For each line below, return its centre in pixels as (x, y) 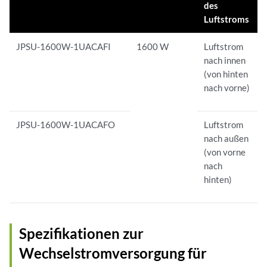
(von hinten (226, 74)
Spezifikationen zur (81, 234)
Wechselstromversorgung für (113, 253)
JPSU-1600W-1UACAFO (66, 125)
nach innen (225, 60)
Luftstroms (227, 19)
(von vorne (225, 152)
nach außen (226, 139)
